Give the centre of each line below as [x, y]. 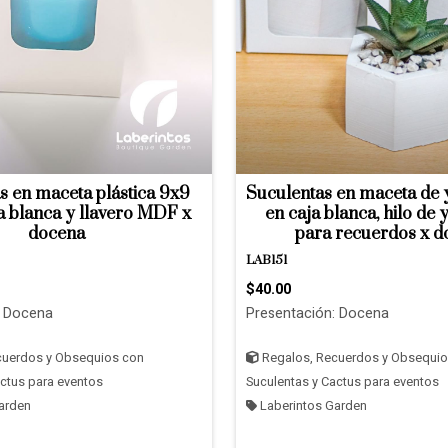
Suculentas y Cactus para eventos [342, 382]
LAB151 [266, 260]
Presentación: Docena [317, 313]
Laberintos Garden [312, 406]
